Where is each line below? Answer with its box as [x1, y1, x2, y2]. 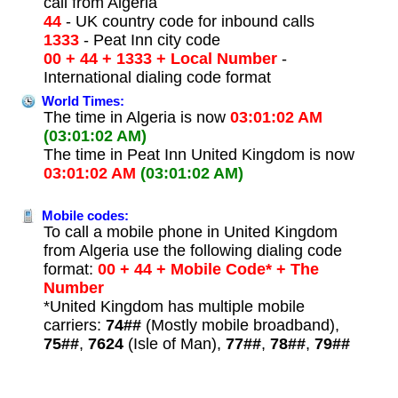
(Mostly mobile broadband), [140, 315, 339, 334]
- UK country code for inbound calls [60, 12, 314, 30]
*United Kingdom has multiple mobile [43, 297, 305, 315]
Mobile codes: [37, 208, 129, 223]
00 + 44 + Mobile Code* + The [92, 259, 319, 278]
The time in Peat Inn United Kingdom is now [43, 145, 354, 163]
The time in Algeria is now [43, 107, 230, 126]
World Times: [37, 93, 124, 108]
